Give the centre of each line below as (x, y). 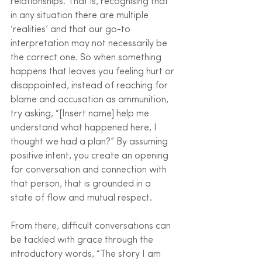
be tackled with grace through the (83, 240)
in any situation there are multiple (81, 15)
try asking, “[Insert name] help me (81, 114)
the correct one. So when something (87, 58)
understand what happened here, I (85, 128)
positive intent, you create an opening (91, 156)
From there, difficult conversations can (92, 226)
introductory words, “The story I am (87, 254)
